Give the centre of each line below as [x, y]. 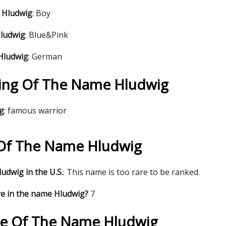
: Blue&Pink [47, 35]
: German [45, 56]
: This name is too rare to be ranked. [131, 172]
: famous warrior [35, 110]
